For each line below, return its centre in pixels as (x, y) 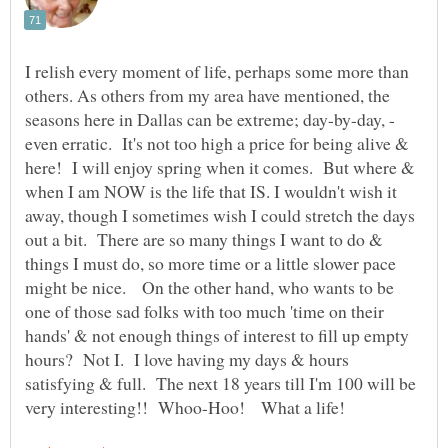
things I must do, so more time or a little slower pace (210, 262)
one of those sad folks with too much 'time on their (204, 310)
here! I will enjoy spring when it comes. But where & (220, 166)
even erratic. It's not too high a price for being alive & (217, 142)
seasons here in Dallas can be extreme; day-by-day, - (210, 118)
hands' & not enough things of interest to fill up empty (217, 334)
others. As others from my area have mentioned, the (207, 94)
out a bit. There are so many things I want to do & (204, 238)
